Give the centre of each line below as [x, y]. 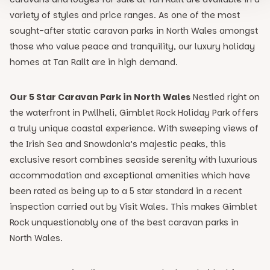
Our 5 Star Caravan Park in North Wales [100, 97]
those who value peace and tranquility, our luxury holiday [132, 46]
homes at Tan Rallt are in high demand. [94, 62]
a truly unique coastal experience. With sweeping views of [134, 128]
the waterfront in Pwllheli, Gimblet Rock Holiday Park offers [134, 113]
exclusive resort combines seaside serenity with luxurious [133, 160]
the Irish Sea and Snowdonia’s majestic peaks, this [118, 144]
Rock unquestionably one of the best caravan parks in [124, 222]
